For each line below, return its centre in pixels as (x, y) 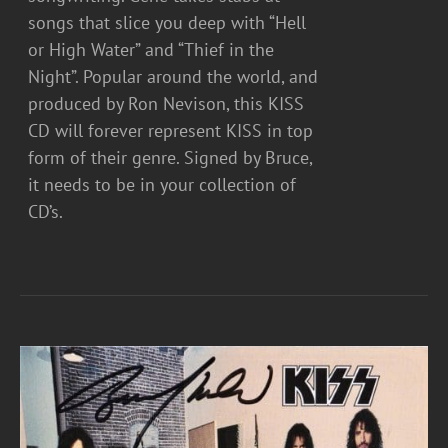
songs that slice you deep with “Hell (167, 22)
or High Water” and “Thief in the (151, 49)
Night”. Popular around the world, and (173, 76)
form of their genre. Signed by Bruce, (170, 157)
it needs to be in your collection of (162, 184)
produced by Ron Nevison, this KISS (166, 103)
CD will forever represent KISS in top (171, 130)
